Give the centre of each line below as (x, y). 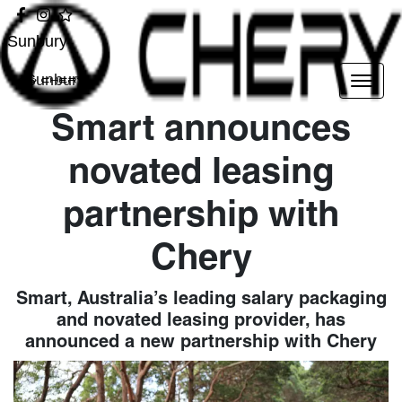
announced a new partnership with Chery (201, 342)
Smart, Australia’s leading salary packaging (201, 299)
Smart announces (201, 130)
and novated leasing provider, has (201, 321)
